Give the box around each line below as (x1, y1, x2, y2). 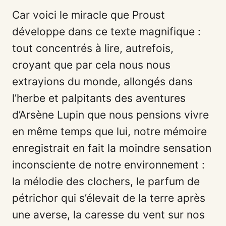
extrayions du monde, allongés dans (12, 75, 193, 88)
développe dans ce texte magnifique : (12, 25, 201, 38)
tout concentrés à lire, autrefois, (12, 41, 174, 54)
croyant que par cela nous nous (12, 58, 171, 71)
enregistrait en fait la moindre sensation (12, 141, 211, 154)
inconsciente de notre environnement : (12, 158, 205, 171)
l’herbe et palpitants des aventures (12, 91, 186, 104)
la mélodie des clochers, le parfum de (12, 175, 200, 188)
